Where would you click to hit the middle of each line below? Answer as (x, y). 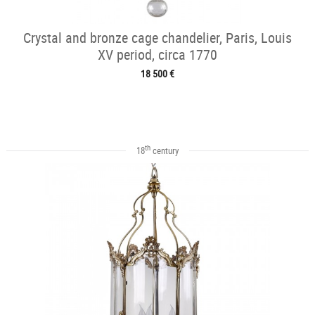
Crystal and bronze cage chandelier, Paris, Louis (157, 37)
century (164, 150)
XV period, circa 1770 (157, 54)
